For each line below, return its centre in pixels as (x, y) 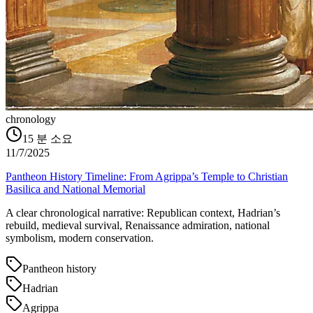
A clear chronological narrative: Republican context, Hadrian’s (143, 213)
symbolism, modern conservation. (80, 238)
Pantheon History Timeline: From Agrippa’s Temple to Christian (147, 177)
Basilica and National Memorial (75, 189)
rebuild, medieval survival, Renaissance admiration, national (138, 226)
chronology (31, 119)
